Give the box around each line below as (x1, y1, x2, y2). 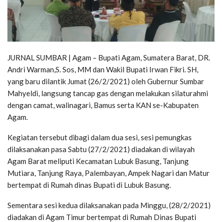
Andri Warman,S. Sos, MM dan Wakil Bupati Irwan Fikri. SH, (7, 65, 198, 74)
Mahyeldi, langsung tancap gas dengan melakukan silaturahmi (7, 89, 208, 98)
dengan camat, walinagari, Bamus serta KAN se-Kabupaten (7, 101, 199, 110)
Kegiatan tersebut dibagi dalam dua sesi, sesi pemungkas (7, 133, 192, 142)
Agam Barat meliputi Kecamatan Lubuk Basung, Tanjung (7, 157, 189, 166)
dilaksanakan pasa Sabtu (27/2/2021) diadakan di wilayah (7, 145, 195, 154)
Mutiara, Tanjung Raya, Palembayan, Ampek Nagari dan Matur (7, 168, 210, 178)
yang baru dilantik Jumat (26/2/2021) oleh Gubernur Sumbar (7, 77, 204, 86)
